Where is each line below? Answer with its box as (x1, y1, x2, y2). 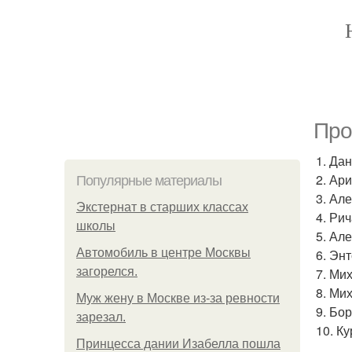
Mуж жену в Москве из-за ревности (76, 291, 280, 305)
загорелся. (76, 265, 137, 278)
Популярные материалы (76, 173, 222, 189)
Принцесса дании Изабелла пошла (76, 337, 280, 350)
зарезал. (76, 310, 126, 324)
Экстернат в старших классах (76, 200, 248, 214)
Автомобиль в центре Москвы (76, 246, 251, 259)
